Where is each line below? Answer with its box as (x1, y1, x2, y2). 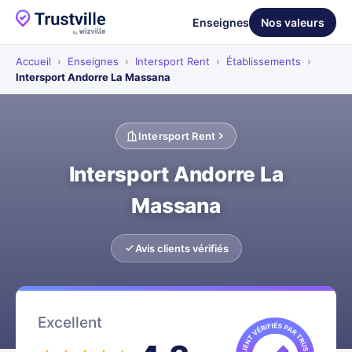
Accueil (16, 55, 51, 68)
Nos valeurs (261, 15, 324, 29)
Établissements (226, 55, 301, 68)
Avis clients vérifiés (134, 242, 229, 255)
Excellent (38, 313, 102, 332)
